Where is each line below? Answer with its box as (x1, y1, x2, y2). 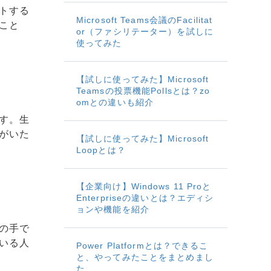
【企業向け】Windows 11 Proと (76, 181, 212, 191)
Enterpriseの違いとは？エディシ (76, 192, 214, 203)
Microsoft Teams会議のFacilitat (76, 15, 213, 25)
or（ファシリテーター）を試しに (76, 26, 214, 36)
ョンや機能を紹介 (76, 204, 149, 214)
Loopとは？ (76, 145, 126, 155)
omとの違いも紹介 (76, 97, 154, 107)
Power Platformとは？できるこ (76, 240, 209, 250)
